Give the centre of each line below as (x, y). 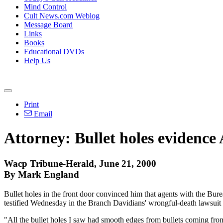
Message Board (48, 25)
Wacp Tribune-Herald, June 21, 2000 (80, 163)
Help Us (37, 60)
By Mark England (42, 174)
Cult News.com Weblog (62, 16)
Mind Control (45, 7)
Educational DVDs (54, 52)
